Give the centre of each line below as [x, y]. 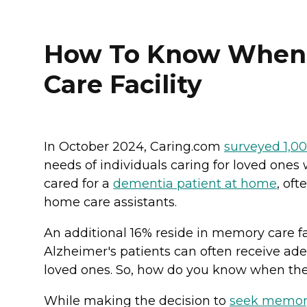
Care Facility [123, 85]
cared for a [78, 184]
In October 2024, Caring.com [134, 147]
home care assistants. [112, 202]
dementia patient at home [195, 184]
